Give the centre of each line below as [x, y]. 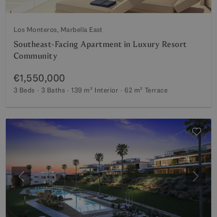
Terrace [156, 90]
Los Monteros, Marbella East [58, 30]
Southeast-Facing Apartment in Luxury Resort [100, 44]
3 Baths [53, 90]
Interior [107, 90]
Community [36, 56]
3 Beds [24, 90]
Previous [35, 181]
